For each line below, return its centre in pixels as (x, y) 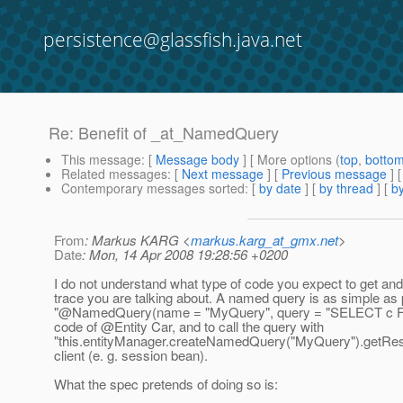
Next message (223, 174)
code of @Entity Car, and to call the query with (189, 327)
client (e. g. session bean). (131, 355)
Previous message (334, 174)
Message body (197, 160)
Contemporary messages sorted (153, 188)
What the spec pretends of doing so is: (166, 384)
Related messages (114, 174)
